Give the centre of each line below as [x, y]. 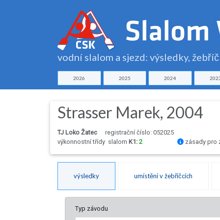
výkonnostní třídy [83, 142]
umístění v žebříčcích [163, 176]
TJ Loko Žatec [77, 133]
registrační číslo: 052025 [139, 133]
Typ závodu [92, 209]
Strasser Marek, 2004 [130, 112]
